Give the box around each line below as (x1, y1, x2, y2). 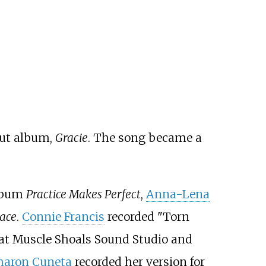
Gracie (55, 131, 88, 145)
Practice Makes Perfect (26, 187, 141, 202)
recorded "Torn (104, 210, 189, 224)
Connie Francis (21, 210, 104, 224)
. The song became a (87, 131, 202, 145)
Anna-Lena (145, 187, 210, 202)
